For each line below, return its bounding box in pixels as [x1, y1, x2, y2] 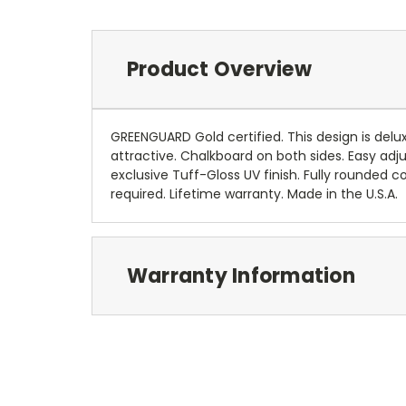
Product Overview [126, 54, 312, 83]
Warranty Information [126, 261, 355, 290]
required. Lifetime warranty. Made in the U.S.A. [111, 184, 398, 203]
